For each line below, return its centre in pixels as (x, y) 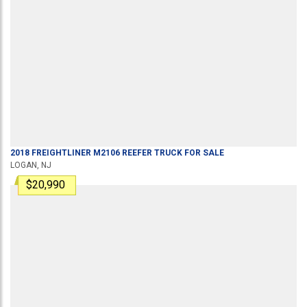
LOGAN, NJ (31, 165)
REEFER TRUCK (151, 153)
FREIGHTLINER (61, 153)
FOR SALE (203, 153)
